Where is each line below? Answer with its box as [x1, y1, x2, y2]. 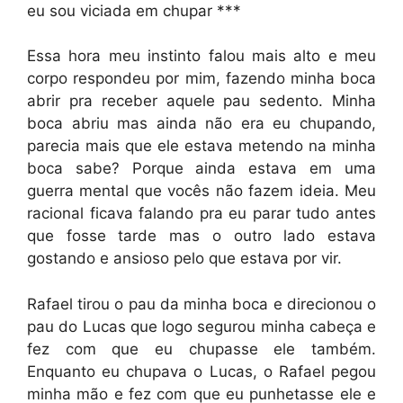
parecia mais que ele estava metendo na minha [27, 137, 376, 155]
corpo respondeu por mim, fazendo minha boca [27, 69, 376, 87]
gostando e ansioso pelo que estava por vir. [27, 249, 342, 267]
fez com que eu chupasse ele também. [27, 339, 376, 358]
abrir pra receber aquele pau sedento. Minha [27, 92, 376, 110]
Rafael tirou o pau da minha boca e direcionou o [27, 294, 376, 313]
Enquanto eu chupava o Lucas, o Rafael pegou [27, 362, 376, 381]
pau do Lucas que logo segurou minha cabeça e [27, 317, 376, 336]
